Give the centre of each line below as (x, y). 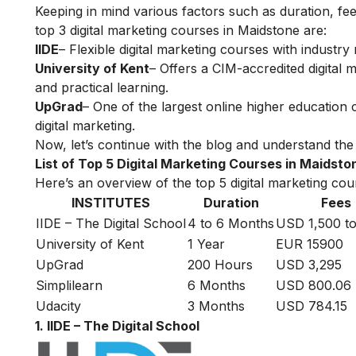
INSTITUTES (111, 203)
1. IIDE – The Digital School (117, 326)
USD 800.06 (313, 286)
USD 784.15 (311, 306)
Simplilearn (69, 286)
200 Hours (220, 265)
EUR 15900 (310, 244)
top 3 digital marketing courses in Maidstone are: (181, 31)
